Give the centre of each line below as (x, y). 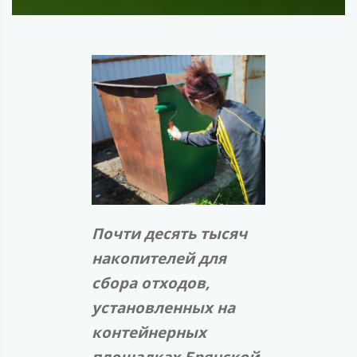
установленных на (163, 308)
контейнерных (149, 332)
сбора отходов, (151, 283)
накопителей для (159, 258)
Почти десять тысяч (169, 233)
